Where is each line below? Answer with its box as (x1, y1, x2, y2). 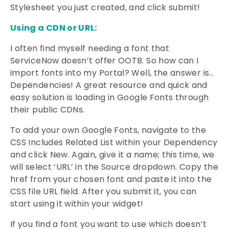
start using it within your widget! (10, 198, 144, 210)
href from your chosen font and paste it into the (10, 173, 212, 185)
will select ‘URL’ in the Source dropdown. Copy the (10, 161, 218, 173)
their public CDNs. (10, 104, 85, 116)
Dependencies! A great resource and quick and (10, 79, 208, 91)
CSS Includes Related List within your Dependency (10, 136, 218, 148)
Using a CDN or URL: (10, 22, 97, 34)
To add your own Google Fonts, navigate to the (10, 124, 207, 136)
